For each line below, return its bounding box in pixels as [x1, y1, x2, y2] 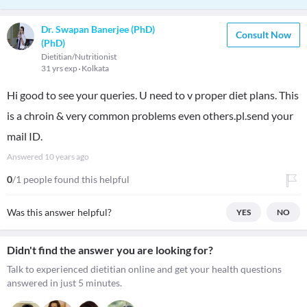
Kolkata [82, 63, 109, 73]
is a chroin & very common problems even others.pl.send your [7, 109, 293, 122]
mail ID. [7, 130, 42, 143]
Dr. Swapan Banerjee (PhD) [41, 23, 155, 35]
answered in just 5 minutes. [7, 277, 122, 288]
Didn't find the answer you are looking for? [7, 243, 213, 256]
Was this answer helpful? [7, 206, 112, 218]
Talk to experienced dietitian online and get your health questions [7, 263, 282, 275]
